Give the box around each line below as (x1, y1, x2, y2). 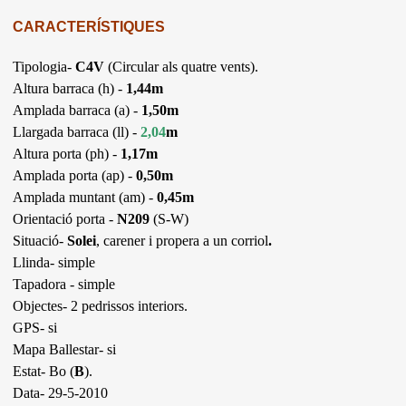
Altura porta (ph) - (13, 145, 118, 161)
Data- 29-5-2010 (13, 384, 109, 401)
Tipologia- (13, 58, 76, 74)
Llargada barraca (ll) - (13, 123, 141, 140)
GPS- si (13, 319, 58, 335)
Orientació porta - (13, 210, 118, 227)
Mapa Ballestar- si (13, 341, 117, 357)
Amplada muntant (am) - (13, 188, 158, 205)
